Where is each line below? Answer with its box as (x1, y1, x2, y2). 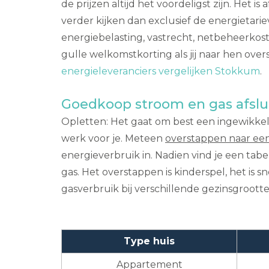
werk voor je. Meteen (61, 132, 165, 144)
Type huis (124, 235, 175, 247)
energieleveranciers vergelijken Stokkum (61, 65, 260, 77)
